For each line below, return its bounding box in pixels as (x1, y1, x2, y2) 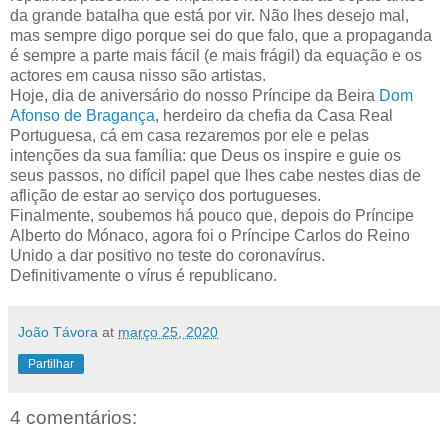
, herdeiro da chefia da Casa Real (155, 107, 393, 125)
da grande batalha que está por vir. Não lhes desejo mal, (10, 7, 409, 25)
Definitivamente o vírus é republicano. (10, 267, 277, 285)
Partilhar (28, 357, 74, 372)
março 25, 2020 (118, 324, 218, 341)
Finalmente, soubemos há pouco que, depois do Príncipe (10, 207, 414, 225)
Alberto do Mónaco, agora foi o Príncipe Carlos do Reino (10, 227, 410, 245)
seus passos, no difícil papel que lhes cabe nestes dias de (10, 167, 421, 185)
